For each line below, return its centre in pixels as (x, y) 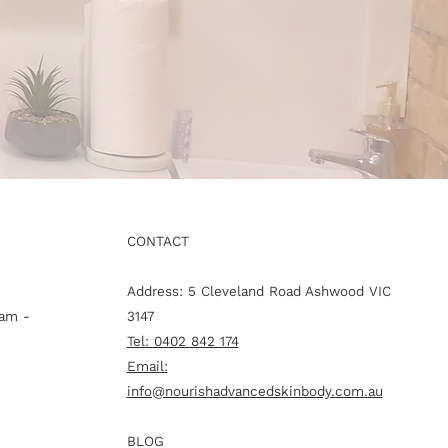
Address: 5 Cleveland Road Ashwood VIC (258, 291)
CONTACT (157, 241)
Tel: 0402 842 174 (182, 341)
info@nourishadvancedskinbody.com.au (254, 391)
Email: (147, 366)
